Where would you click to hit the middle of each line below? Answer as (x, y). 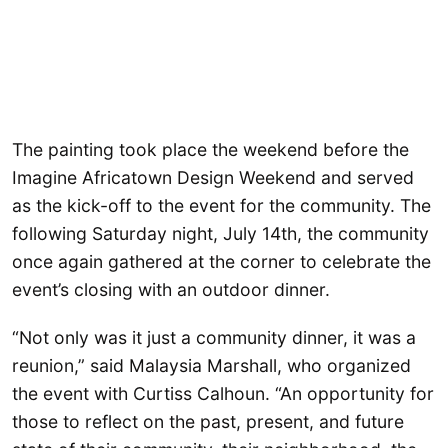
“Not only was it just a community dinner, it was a (214, 337)
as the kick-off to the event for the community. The (221, 206)
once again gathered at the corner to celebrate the (221, 262)
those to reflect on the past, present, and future (208, 421)
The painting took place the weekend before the (210, 150)
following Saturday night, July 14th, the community (220, 234)
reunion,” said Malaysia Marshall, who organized (211, 365)
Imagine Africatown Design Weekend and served (213, 178)
